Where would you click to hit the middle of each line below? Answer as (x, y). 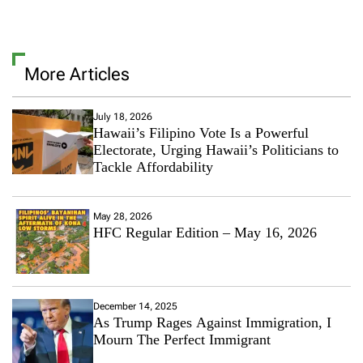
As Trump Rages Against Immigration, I (212, 322)
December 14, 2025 (135, 306)
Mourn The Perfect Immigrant (182, 339)
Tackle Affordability (153, 167)
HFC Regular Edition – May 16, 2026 (205, 232)
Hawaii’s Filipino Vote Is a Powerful (201, 132)
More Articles (77, 74)
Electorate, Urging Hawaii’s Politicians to (216, 149)
